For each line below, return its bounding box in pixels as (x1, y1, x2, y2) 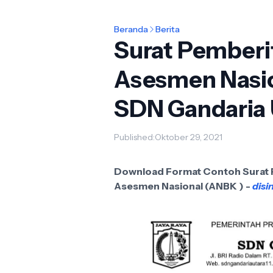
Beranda (114, 24, 148, 35)
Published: (114, 131, 155, 143)
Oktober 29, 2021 (155, 131, 222, 143)
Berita (155, 24, 180, 35)
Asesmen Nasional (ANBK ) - (114, 179, 252, 192)
